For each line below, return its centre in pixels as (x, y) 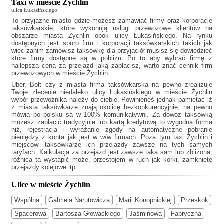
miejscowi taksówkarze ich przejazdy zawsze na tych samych (112, 145)
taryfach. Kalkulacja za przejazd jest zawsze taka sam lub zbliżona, (112, 152)
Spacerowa (30, 213)
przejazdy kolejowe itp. (44, 167)
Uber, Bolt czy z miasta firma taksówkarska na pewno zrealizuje (112, 85)
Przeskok (195, 200)
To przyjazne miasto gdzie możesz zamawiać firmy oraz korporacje (112, 21)
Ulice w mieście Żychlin (51, 184)
